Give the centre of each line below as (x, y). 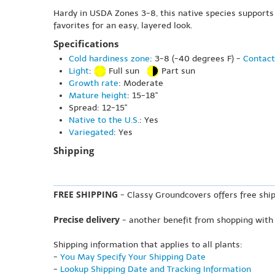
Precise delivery (87, 220)
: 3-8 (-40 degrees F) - (196, 59)
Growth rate (94, 83)
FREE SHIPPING (86, 195)
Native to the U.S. (104, 120)
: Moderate (141, 83)
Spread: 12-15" (98, 108)
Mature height (98, 96)
